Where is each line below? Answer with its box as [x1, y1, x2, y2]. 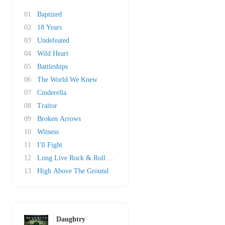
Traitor [37, 102, 57, 109]
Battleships [37, 63, 68, 70]
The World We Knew [37, 76, 97, 83]
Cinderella [37, 89, 66, 96]
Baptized [37, 11, 62, 18]
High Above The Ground [37, 167, 108, 175]
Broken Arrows [37, 115, 81, 123]
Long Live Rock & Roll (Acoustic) [37, 154, 137, 162]
